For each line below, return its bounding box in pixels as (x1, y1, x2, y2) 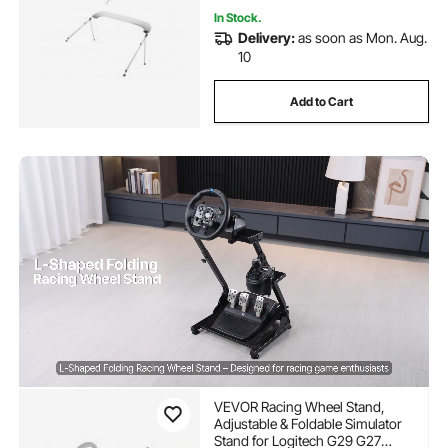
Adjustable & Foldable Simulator (213, 415, 402, 433)
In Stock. (213, 10, 262, 26)
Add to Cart (289, 93, 353, 109)
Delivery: (237, 28, 295, 46)
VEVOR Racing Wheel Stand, (213, 398, 385, 416)
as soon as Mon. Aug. (297, 28, 427, 46)
